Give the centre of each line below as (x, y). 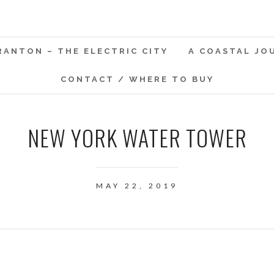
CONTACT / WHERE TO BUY (137, 79)
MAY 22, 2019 (137, 186)
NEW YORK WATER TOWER (137, 137)
